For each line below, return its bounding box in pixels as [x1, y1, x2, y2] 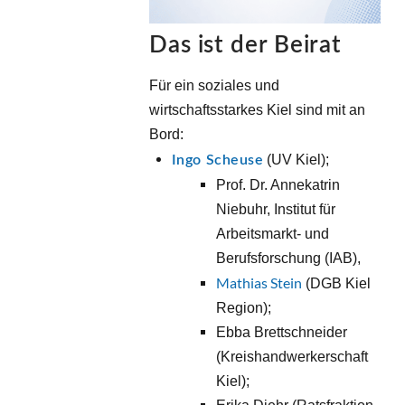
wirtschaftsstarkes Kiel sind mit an [148, 102, 365, 118]
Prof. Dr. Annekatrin [216, 177, 341, 193]
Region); [216, 300, 276, 316]
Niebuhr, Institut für [216, 202, 336, 218]
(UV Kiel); [263, 152, 330, 168]
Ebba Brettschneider [216, 325, 348, 341]
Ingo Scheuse [171, 153, 264, 168]
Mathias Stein [216, 274, 303, 292]
